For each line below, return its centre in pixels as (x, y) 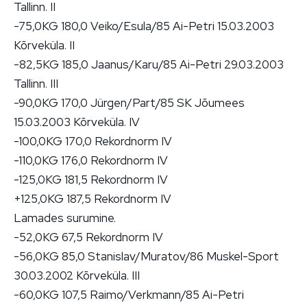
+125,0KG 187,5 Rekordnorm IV (93, 198)
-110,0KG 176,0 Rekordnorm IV (91, 160)
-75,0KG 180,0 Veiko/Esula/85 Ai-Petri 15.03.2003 (144, 26)
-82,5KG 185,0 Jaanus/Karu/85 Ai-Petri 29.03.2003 (149, 64)
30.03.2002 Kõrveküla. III (77, 275)
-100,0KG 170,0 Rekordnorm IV (93, 141)
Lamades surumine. (65, 218)
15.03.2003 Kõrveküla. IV (77, 122)
